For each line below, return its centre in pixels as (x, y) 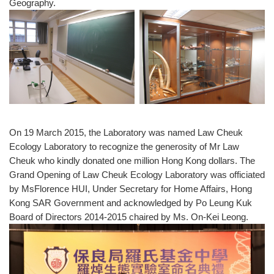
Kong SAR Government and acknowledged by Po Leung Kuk (131, 202)
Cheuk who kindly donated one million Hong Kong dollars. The (132, 160)
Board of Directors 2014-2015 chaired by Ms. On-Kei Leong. (129, 217)
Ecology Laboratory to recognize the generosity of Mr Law (124, 146)
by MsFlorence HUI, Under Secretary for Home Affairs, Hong (131, 188)
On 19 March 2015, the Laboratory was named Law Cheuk (126, 132)
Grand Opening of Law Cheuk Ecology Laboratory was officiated (137, 174)
